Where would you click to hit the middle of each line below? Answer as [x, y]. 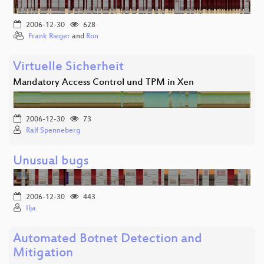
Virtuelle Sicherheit [68, 67]
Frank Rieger [49, 36]
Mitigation [43, 253]
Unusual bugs [51, 161]
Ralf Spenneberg [53, 131]
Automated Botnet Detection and [108, 239]
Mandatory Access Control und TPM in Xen [103, 82]
